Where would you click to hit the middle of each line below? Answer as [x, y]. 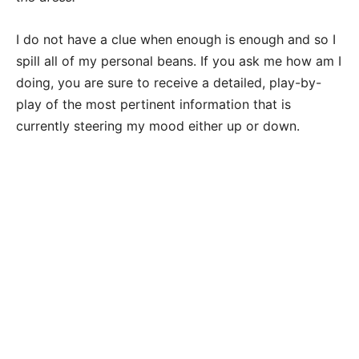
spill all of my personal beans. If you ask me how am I [179, 61]
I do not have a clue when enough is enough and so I [176, 40]
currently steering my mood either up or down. [158, 126]
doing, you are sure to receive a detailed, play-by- [169, 83]
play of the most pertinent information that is [153, 105]
